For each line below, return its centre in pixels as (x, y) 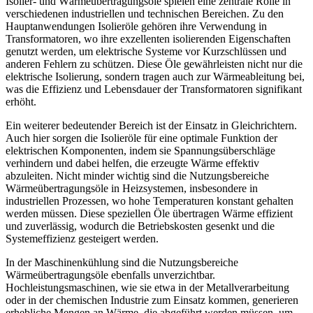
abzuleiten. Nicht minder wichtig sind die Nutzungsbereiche (137, 176)
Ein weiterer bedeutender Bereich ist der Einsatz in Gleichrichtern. (151, 126)
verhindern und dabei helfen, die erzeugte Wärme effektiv (132, 163)
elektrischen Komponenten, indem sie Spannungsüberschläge (140, 151)
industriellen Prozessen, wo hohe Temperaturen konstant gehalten (150, 201)
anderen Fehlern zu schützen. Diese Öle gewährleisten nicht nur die (154, 64)
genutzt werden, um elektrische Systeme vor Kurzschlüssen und (146, 52)
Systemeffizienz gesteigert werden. (82, 239)
